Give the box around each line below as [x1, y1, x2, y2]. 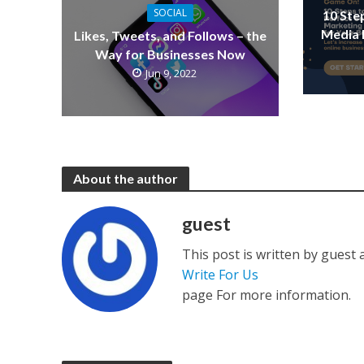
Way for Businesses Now [94, 46, 245, 63]
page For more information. [182, 286, 352, 305]
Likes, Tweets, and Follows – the [73, 28, 266, 44]
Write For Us [182, 266, 259, 284]
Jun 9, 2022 [145, 66, 197, 81]
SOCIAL [153, 6, 187, 20]
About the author [72, 171, 178, 187]
